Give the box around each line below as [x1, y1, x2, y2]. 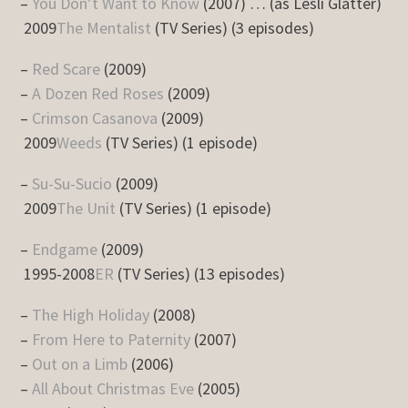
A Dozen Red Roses [32, 82, 165, 104]
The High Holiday [32, 303, 150, 325]
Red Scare [32, 57, 101, 79]
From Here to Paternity [32, 328, 191, 350]
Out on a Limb [32, 352, 128, 374]
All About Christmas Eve [32, 377, 195, 399]
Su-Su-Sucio [32, 172, 113, 194]
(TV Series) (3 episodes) [151, 16, 315, 38]
